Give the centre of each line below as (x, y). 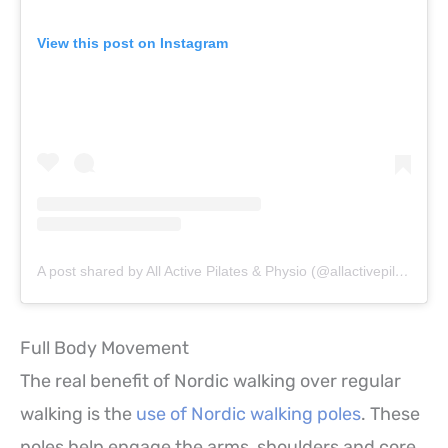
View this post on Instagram (132, 43)
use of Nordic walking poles (248, 414)
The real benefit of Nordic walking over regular (210, 381)
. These (390, 414)
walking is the (78, 414)
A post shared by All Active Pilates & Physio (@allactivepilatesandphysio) (402, 271)
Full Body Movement (104, 348)
